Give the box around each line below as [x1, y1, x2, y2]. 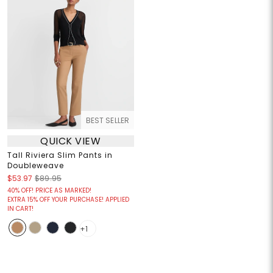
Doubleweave [7, 160, 64, 171]
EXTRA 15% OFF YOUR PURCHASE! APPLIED [7, 195, 129, 205]
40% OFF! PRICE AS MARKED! [7, 186, 91, 196]
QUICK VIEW [40, 133, 101, 148]
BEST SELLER [85, 115, 129, 126]
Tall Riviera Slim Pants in [7, 150, 113, 161]
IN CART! [7, 204, 34, 214]
